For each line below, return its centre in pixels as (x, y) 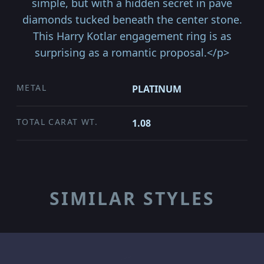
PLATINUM (157, 89)
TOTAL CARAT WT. (57, 122)
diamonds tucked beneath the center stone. (132, 19)
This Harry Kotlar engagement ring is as (132, 36)
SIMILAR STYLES (132, 198)
